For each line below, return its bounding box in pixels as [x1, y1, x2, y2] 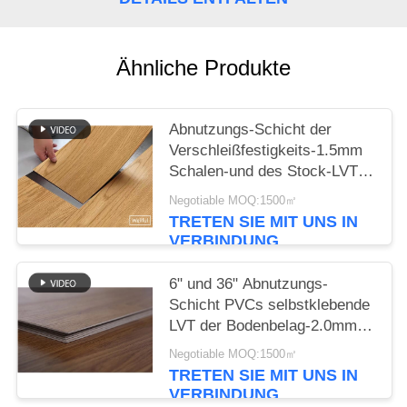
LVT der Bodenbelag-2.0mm [169, 316, 358, 334]
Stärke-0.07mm [169, 337, 274, 355]
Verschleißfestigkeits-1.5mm [169, 142, 363, 160]
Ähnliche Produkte [116, 55, 291, 80]
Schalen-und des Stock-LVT [169, 163, 359, 181]
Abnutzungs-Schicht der [169, 121, 333, 139]
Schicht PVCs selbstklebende [169, 295, 371, 313]
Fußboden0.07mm [169, 204, 292, 223]
